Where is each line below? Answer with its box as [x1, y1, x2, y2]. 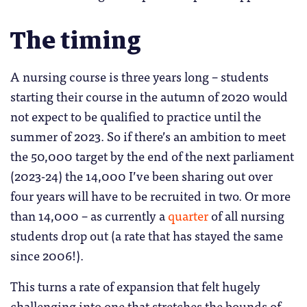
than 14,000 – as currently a [10, 205, 168, 226]
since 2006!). [10, 245, 84, 266]
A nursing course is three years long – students [10, 66, 269, 87]
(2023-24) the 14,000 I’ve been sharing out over [10, 165, 273, 186]
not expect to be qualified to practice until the [10, 106, 261, 127]
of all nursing [208, 205, 284, 226]
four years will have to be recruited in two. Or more [10, 185, 291, 206]
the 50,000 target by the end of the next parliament [10, 145, 294, 167]
